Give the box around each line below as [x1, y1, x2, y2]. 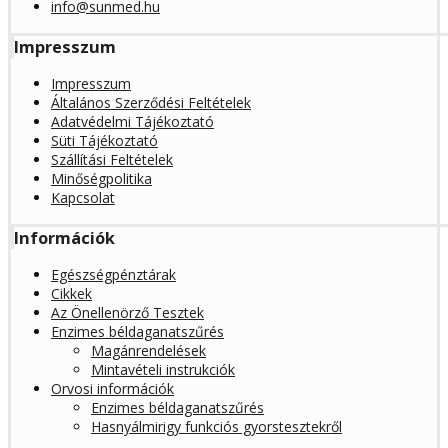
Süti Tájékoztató [51, 131, 158, 151]
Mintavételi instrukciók [91, 359, 235, 379]
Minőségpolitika [51, 169, 152, 189]
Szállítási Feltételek [51, 150, 173, 170]
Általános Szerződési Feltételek [51, 93, 251, 113]
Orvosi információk [51, 378, 174, 398]
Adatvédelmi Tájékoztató [51, 112, 214, 132]
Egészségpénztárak [51, 264, 176, 284]
